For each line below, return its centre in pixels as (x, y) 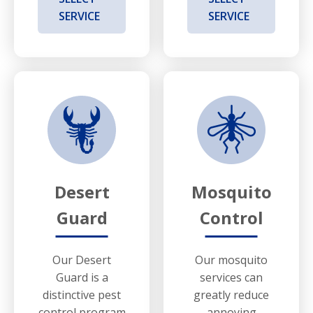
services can (231, 277)
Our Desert (82, 260)
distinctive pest (82, 294)
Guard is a (82, 277)
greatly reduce (231, 294)
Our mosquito (231, 260)
